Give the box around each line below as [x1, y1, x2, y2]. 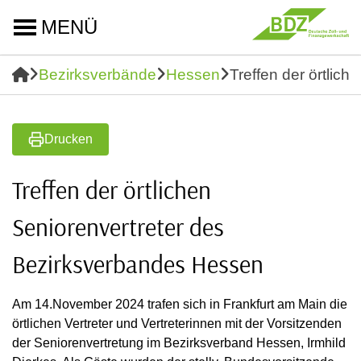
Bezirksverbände [39, 66, 156, 83]
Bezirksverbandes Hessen [12, 248, 263, 280]
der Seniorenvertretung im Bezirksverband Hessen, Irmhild [12, 336, 346, 350]
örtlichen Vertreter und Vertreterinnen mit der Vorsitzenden [12, 317, 342, 330]
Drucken [44, 132, 93, 146]
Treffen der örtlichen [12, 174, 211, 205]
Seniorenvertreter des [12, 211, 224, 243]
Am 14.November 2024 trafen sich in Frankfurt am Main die [12, 297, 347, 311]
